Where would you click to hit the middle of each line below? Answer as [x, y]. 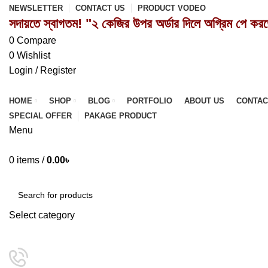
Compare [36, 40]
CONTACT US [100, 8]
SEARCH [25, 235]
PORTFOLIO [150, 101]
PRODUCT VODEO [172, 8]
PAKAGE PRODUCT [121, 116]
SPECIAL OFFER [40, 116]
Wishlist [33, 55]
